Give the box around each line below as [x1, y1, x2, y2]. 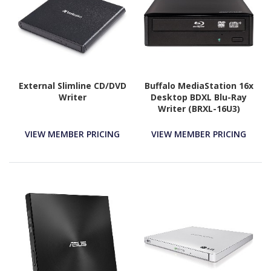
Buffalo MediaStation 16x [144, 79, 253, 91]
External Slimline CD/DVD [18, 79, 126, 91]
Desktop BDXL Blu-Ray [151, 91, 247, 103]
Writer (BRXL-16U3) [157, 102, 240, 114]
